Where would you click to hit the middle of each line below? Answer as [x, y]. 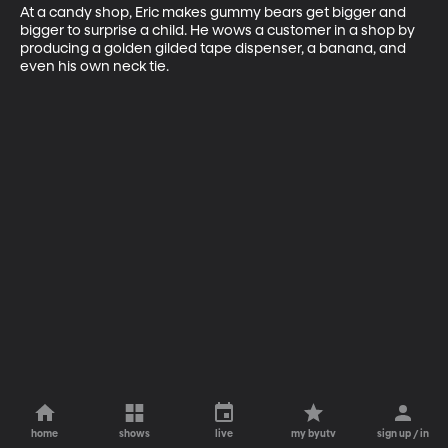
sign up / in [403, 434]
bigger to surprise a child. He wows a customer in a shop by [219, 30]
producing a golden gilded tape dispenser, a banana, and [214, 48]
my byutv [314, 434]
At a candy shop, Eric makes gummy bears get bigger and [214, 12]
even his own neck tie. [94, 66]
